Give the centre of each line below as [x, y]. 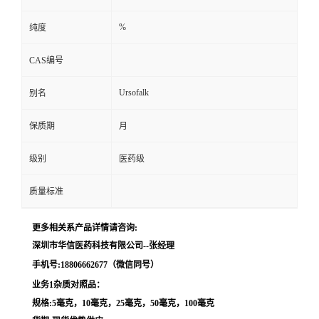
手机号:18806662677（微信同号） [95, 265]
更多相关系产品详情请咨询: [85, 228]
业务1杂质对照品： [68, 284]
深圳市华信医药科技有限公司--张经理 [103, 245]
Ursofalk [134, 92]
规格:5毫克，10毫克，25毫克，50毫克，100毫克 [123, 303]
